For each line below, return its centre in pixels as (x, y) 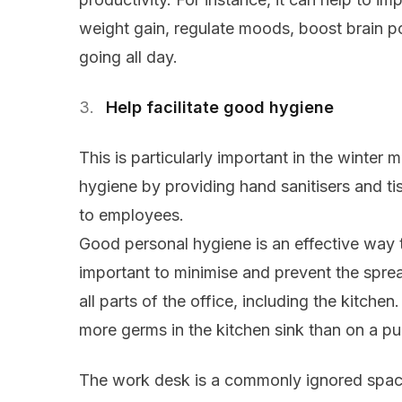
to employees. (131, 215)
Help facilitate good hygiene (220, 108)
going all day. (128, 57)
